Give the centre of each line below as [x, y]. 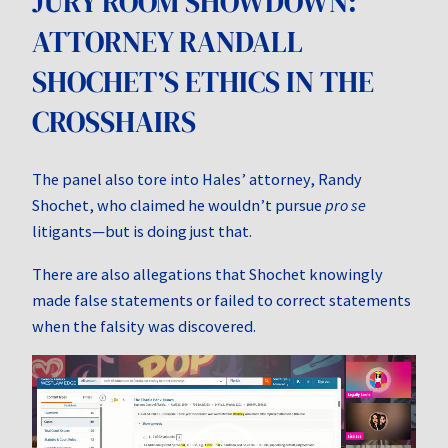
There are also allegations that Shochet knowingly [207, 273]
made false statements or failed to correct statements [221, 299]
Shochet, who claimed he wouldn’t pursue [178, 205]
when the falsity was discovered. [144, 325]
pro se [345, 205]
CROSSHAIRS [114, 122]
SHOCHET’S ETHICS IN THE [203, 82]
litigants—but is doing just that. [142, 231]
